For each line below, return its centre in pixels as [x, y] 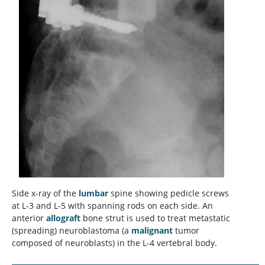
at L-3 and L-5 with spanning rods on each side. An [112, 205]
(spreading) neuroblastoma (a [72, 230]
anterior [29, 218]
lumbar [93, 193]
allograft [63, 218]
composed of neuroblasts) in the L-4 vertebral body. [114, 243]
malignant [152, 230]
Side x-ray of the [45, 193]
